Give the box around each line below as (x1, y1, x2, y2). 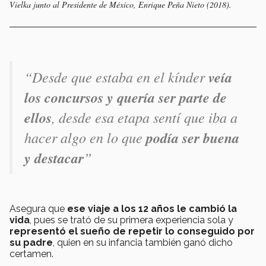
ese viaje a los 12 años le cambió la (67, 203, 237, 215)
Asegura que (9, 203, 67, 215)
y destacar (24, 148, 84, 169)
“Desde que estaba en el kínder (24, 67, 208, 87)
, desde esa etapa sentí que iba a (52, 107, 237, 127)
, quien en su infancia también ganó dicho (53, 237, 233, 249)
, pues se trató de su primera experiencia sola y (30, 214, 233, 226)
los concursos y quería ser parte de (24, 87, 227, 108)
